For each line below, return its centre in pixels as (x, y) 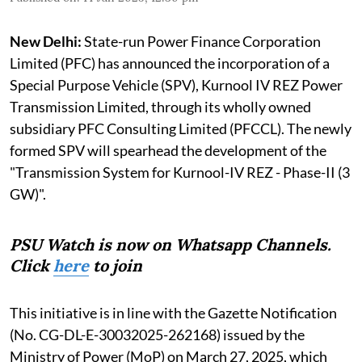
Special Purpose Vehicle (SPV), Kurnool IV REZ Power (176, 84)
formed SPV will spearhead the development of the (168, 150)
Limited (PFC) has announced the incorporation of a (170, 63)
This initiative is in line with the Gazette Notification (173, 312)
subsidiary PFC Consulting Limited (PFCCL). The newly (181, 128)
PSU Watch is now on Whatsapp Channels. (170, 244)
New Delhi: (46, 41)
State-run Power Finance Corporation (201, 41)
